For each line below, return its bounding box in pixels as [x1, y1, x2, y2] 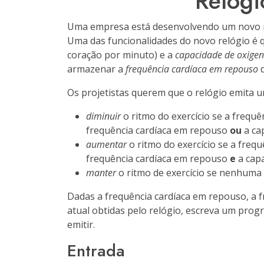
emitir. [67, 218, 95, 231]
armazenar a [67, 62, 126, 75]
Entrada [67, 239, 125, 263]
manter [86, 166, 116, 179]
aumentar [86, 138, 127, 151]
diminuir [86, 110, 121, 123]
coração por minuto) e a [67, 48, 175, 61]
